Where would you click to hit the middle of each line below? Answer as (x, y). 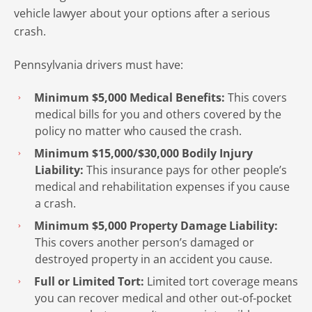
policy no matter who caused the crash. (138, 131)
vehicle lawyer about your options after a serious (142, 13)
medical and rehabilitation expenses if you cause (162, 187)
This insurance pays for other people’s (185, 170)
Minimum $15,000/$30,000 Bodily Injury (143, 153)
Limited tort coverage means (221, 281)
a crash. (55, 203)
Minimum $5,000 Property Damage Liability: (156, 226)
